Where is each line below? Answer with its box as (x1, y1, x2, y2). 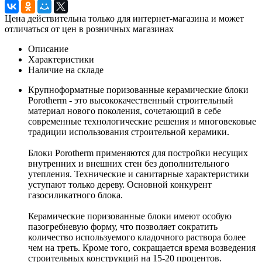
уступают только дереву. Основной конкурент (28, 179, 212, 189)
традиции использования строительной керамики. (28, 126, 232, 137)
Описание (28, 43, 68, 54)
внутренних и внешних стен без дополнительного (28, 158, 229, 168)
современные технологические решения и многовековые (28, 116, 256, 126)
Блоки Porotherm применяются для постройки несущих (28, 147, 248, 158)
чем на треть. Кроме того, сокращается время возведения (28, 242, 256, 253)
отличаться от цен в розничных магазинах (5, 23, 174, 34)
